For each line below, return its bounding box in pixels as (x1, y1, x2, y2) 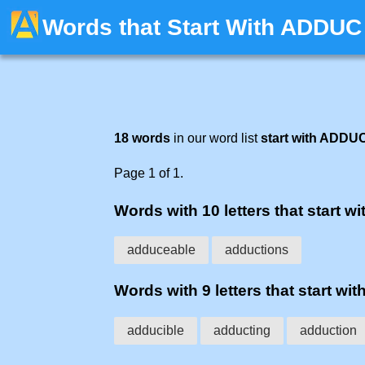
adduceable (127, 243, 196, 257)
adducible (127, 323, 184, 337)
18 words (114, 131, 170, 145)
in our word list (170, 131, 261, 145)
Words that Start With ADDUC (42, 15, 362, 40)
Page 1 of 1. (114, 166, 183, 180)
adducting (213, 323, 270, 337)
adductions (225, 243, 288, 257)
